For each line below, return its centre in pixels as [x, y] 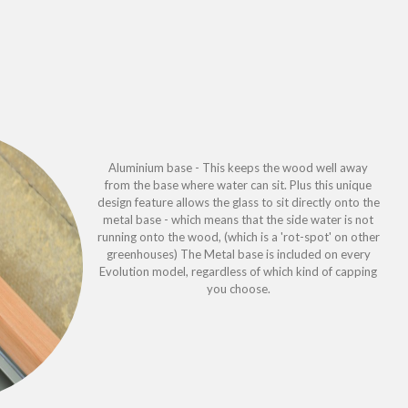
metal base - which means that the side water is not [239, 219]
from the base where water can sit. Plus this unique [239, 184]
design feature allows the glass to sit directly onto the [238, 202]
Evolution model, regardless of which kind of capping [239, 271]
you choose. [238, 288]
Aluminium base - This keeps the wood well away [239, 167]
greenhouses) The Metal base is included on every [238, 254]
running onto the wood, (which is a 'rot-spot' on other [238, 236]
